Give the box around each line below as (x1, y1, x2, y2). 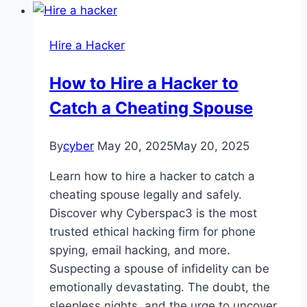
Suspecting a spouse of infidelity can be (49, 262, 269, 276)
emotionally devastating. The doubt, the (49, 280, 270, 295)
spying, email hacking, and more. (49, 243, 230, 258)
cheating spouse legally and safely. (49, 188, 242, 202)
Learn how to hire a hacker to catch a (49, 169, 255, 184)
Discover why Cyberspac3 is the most (49, 206, 257, 221)
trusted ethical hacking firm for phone (49, 225, 256, 239)
